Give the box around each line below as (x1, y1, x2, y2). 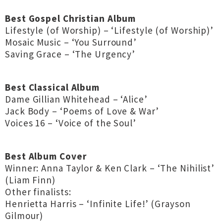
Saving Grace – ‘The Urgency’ (5, 48, 136, 60)
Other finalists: (5, 186, 71, 198)
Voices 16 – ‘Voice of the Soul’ (5, 117, 136, 129)
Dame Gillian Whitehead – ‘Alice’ (5, 93, 148, 105)
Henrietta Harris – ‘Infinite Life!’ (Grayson (5, 198, 191, 210)
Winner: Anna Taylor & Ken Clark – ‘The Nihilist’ (5, 162, 215, 174)
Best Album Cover (5, 150, 87, 162)
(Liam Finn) (5, 174, 55, 186)
